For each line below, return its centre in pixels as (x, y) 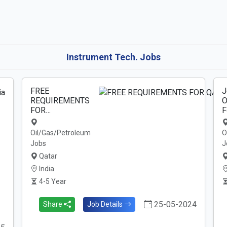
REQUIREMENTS (60, 101)
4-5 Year (52, 181)
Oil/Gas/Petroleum (61, 133)
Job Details (106, 204)
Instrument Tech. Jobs (113, 57)
